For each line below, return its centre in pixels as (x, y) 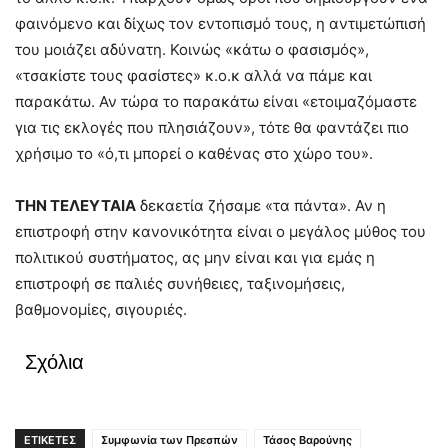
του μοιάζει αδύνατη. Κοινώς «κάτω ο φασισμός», (192, 49)
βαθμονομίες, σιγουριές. (101, 309)
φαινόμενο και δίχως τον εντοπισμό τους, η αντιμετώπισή (220, 23)
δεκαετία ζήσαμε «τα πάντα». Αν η (261, 205)
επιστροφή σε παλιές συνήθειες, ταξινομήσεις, (180, 283)
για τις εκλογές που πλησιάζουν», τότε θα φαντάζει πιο (212, 127)
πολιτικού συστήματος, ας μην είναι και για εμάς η (195, 257)
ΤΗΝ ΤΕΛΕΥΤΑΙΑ (75, 205)
